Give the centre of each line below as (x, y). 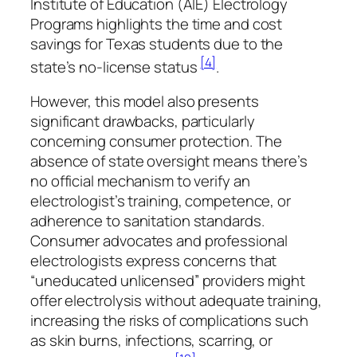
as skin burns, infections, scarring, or (152, 341)
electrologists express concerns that (154, 261)
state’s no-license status (116, 67)
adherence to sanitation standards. (147, 221)
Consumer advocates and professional (159, 241)
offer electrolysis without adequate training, (176, 301)
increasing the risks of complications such (169, 321)
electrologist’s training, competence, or (161, 201)
